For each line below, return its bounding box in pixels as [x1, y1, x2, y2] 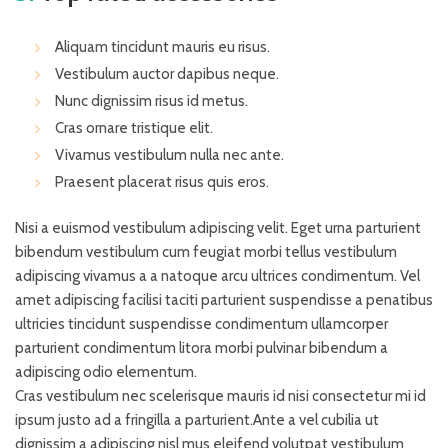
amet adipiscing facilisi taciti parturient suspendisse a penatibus [15, 291, 433, 310]
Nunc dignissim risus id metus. [55, 92, 248, 111]
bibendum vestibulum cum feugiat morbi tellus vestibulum [15, 243, 397, 262]
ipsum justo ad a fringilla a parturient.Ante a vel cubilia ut [15, 411, 379, 430]
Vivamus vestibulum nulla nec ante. [55, 146, 284, 165]
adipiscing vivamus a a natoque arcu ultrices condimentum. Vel [15, 267, 420, 286]
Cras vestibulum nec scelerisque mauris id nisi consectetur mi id [15, 387, 426, 406]
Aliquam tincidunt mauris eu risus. [55, 38, 270, 57]
